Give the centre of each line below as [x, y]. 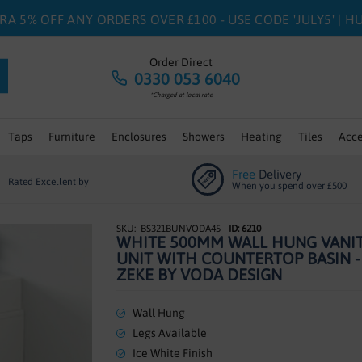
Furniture [72, 137]
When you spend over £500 [289, 186]
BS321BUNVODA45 [181, 229]
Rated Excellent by [49, 182]
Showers [203, 137]
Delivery [278, 174]
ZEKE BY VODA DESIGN [199, 274]
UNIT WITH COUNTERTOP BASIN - [238, 258]
